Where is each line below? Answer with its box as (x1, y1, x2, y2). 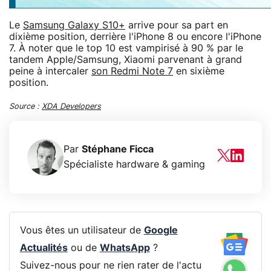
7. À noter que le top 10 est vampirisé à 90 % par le (9, 43, 243, 53)
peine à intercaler (9, 66, 91, 76)
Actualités (19, 243, 68, 253)
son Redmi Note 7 (91, 66, 173, 76)
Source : (9, 102, 42, 111)
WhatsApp (99, 243, 150, 253)
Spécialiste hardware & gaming (64, 159, 205, 169)
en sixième (173, 66, 224, 76)
